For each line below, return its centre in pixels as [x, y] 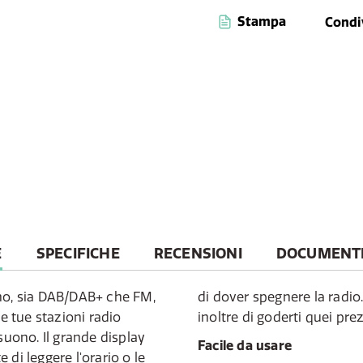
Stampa [261, 21]
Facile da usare [245, 345]
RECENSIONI [198, 253]
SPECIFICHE [78, 253]
